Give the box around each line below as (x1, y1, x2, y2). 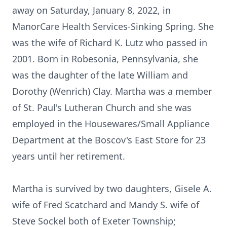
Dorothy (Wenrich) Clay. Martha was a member (12, 85, 212, 97)
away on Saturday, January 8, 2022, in (12, 4, 171, 16)
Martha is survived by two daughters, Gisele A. (12, 182, 212, 195)
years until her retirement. (12, 150, 125, 162)
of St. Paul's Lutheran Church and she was (12, 101, 192, 113)
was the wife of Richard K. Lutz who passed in (12, 36, 207, 49)
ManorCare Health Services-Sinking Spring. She (12, 20, 214, 32)
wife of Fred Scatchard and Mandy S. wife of (12, 199, 199, 211)
